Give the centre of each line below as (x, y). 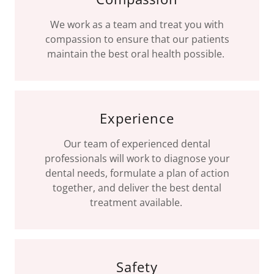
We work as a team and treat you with (137, 25)
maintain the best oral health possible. (137, 54)
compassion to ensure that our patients (137, 39)
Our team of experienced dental (137, 144)
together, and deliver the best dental (137, 188)
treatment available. (137, 203)
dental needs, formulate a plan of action (137, 173)
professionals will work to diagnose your (137, 159)
